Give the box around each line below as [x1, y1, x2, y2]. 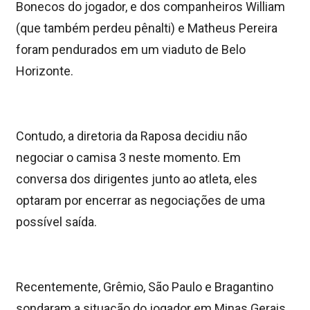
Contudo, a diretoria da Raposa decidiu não [16, 128, 247, 143]
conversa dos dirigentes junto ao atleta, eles [16, 171, 257, 186]
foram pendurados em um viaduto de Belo [16, 42, 246, 57]
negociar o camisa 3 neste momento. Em [16, 149, 241, 165]
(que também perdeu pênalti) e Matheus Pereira [16, 20, 277, 35]
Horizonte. [16, 63, 73, 78]
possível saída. [16, 214, 97, 229]
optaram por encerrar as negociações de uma [16, 192, 265, 208]
